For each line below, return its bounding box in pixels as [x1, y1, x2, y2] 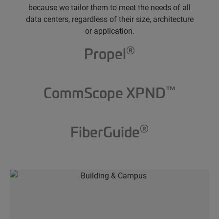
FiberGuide [70, 122, 140, 141]
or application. [85, 25, 134, 36]
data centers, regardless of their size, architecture [25, 14, 194, 24]
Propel [84, 44, 126, 63]
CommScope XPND [43, 83, 166, 102]
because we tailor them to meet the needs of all [28, 2, 191, 12]
